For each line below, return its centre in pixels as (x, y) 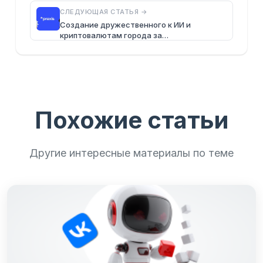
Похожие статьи (131, 120)
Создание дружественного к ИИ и (125, 25)
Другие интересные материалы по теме (131, 153)
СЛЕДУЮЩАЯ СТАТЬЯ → (104, 12)
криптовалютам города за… (114, 36)
